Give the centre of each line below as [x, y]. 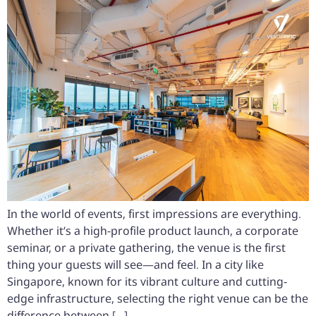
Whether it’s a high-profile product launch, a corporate [153, 230]
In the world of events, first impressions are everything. [154, 213]
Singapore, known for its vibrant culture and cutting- [147, 281]
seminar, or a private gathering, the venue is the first [146, 247]
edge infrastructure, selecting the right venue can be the [158, 298]
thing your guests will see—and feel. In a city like [135, 264]
